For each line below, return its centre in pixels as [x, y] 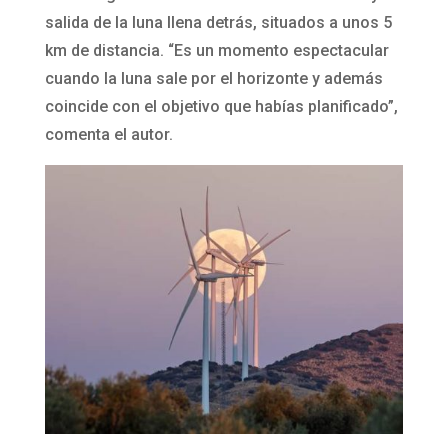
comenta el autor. [108, 135]
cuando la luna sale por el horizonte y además [213, 79]
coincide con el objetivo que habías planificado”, [221, 107]
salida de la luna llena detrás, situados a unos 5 [218, 23]
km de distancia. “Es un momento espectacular [216, 51]
